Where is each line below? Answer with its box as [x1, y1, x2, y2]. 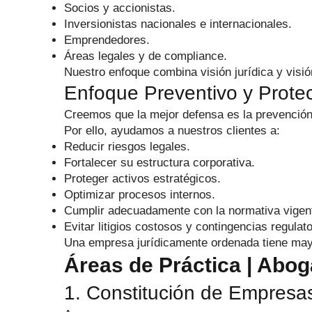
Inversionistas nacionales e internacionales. [64, 17, 292, 31]
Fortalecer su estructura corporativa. [64, 156, 255, 169]
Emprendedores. [64, 33, 150, 47]
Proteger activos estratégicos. [64, 172, 221, 185]
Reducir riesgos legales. [64, 140, 190, 153]
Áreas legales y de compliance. [64, 49, 227, 63]
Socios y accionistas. [64, 1, 175, 15]
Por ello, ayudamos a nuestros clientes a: [64, 124, 280, 137]
